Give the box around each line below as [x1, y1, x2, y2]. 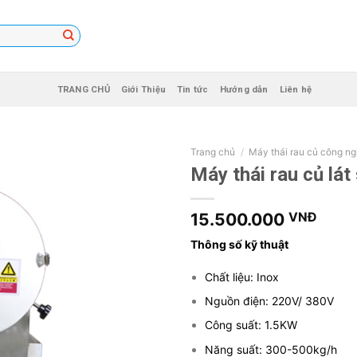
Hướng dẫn [219, 84, 269, 95]
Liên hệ [279, 84, 312, 95]
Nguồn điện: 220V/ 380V [205, 294, 335, 308]
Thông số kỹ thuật [190, 237, 288, 252]
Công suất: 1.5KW [205, 318, 298, 332]
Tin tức [177, 84, 209, 95]
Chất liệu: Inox [205, 269, 283, 284]
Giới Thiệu [120, 84, 167, 95]
